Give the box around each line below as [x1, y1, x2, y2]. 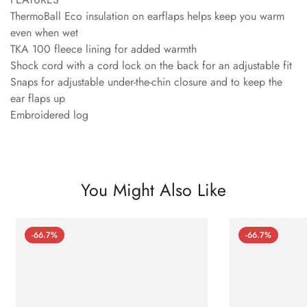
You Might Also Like [81, 177, 226, 202]
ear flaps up [10, 90, 65, 106]
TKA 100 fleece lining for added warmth [10, 40, 197, 57]
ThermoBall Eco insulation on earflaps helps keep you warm [10, 8, 284, 24]
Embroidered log [10, 106, 88, 123]
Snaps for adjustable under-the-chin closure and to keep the [10, 73, 282, 90]
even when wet [10, 24, 78, 40]
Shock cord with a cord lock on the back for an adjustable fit [10, 57, 292, 73]
